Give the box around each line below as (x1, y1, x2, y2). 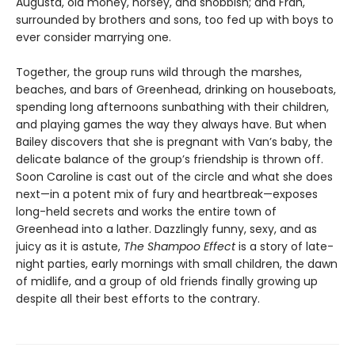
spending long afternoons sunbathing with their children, (16, 99, 329, 116)
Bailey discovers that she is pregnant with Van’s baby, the (16, 134, 333, 151)
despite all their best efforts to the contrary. (16, 291, 260, 307)
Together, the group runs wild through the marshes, (16, 64, 302, 81)
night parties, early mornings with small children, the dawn (16, 256, 338, 273)
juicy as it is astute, (16, 239, 124, 255)
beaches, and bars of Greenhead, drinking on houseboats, (16, 82, 336, 98)
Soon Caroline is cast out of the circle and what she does (16, 169, 333, 185)
